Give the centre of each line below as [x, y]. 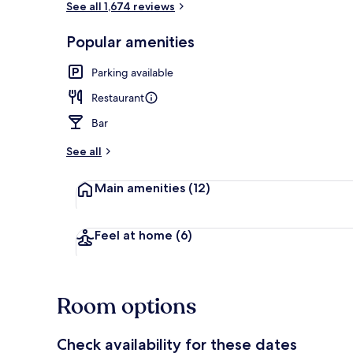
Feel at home [135, 235]
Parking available [132, 72]
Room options [126, 306]
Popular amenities [130, 41]
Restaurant [118, 97]
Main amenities [141, 188]
